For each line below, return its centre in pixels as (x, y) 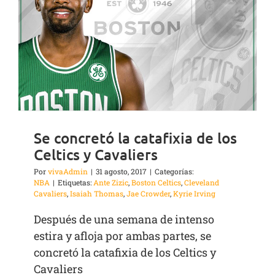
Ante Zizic (111, 183)
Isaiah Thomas (97, 194)
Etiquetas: (76, 183)
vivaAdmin (68, 172)
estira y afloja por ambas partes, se (122, 236)
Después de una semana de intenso (124, 219)
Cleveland (202, 183)
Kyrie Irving (194, 194)
